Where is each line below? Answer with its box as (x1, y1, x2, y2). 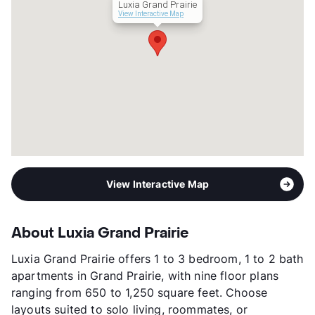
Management (23, 22, 92, 37)
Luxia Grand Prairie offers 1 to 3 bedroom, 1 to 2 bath (11, 252, 304, 266)
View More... (23, 56, 90, 71)
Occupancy (23, 6, 83, 20)
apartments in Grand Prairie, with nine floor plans (11, 269, 279, 283)
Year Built (23, 39, 74, 54)
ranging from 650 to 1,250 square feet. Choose (11, 285, 268, 300)
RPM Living (233, 22, 292, 37)
